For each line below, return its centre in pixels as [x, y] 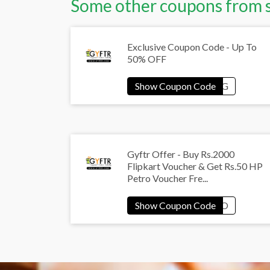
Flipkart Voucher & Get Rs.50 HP [195, 166]
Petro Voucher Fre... [168, 178]
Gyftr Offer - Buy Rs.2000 [181, 154]
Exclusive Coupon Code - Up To [192, 47]
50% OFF [147, 59]
